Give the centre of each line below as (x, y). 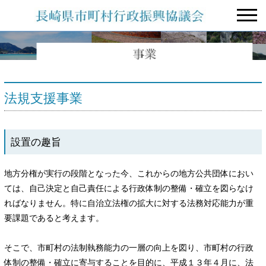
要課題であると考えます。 (54, 218)
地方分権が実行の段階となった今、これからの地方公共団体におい (129, 174)
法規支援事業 (44, 98)
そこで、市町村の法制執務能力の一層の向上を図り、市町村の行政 (129, 248)
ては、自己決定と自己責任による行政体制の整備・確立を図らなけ (129, 189)
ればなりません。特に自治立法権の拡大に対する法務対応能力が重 (129, 203)
